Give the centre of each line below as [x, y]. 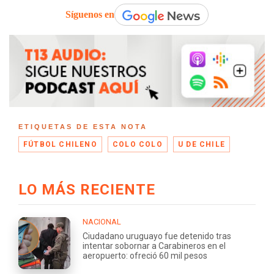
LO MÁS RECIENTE [87, 189]
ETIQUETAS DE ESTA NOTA [83, 126]
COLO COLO [138, 144]
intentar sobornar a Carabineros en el [154, 246]
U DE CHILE [202, 144]
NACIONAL [102, 221]
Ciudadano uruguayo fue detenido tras [157, 236]
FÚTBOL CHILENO [60, 144]
